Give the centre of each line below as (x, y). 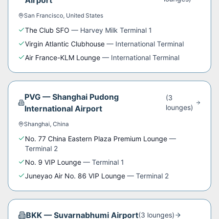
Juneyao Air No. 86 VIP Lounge (75, 176)
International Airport (64, 109)
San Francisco (44, 15)
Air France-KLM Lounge (63, 57)
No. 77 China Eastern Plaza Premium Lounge (96, 139)
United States (85, 15)
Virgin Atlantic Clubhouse (65, 44)
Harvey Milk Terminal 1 (116, 30)
